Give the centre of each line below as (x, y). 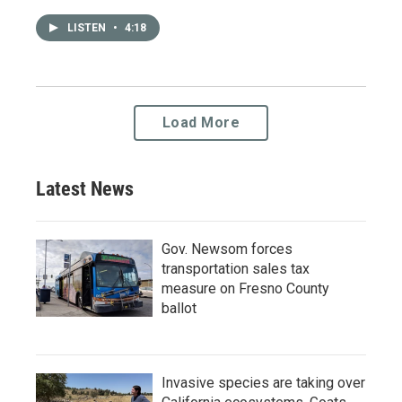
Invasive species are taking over (263, 383)
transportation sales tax (236, 269)
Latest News (85, 189)
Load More (201, 123)
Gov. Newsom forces (227, 249)
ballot (179, 309)
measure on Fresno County (245, 289)
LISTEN (88, 28)
